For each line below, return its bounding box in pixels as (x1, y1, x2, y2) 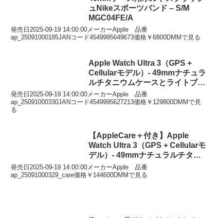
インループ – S (89, 170, 142, 179)
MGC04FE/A (89, 13, 134, 22)
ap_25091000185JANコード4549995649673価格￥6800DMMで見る (11, 34, 201, 41)
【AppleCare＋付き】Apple (89, 131, 189, 140)
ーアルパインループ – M (89, 88, 174, 97)
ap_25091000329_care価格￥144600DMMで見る (11, 171, 148, 179)
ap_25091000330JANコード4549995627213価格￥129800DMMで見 (11, 98, 201, 106)
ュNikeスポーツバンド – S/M (89, 3, 190, 12)
